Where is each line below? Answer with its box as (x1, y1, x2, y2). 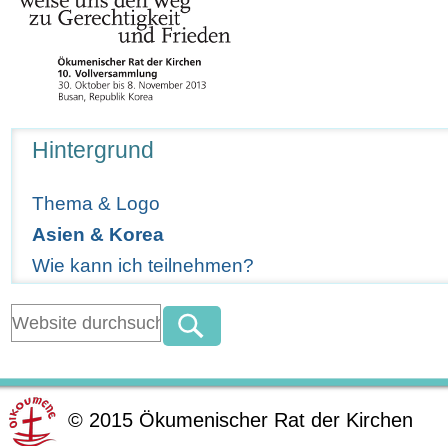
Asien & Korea (32, 223, 165, 245)
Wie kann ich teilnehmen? (32, 255, 255, 276)
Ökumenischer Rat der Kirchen (139, 408, 413, 431)
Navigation (10, 128, 80, 146)
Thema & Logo (32, 192, 161, 214)
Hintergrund (32, 137, 155, 163)
